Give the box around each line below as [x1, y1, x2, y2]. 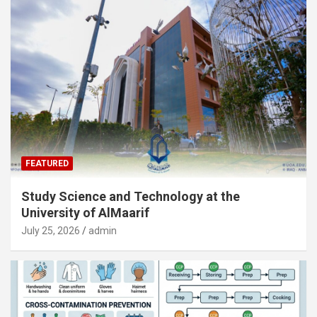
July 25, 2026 [21, 224, 80, 236]
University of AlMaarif [21, 204, 149, 220]
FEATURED [25, 158, 69, 168]
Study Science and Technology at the [21, 188, 240, 204]
